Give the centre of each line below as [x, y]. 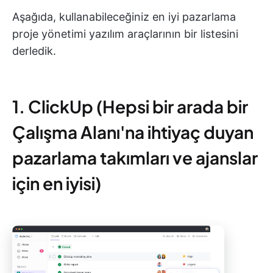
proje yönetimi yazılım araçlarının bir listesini [125, 34]
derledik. [34, 51]
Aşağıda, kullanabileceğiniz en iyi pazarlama [124, 17]
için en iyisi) [57, 183]
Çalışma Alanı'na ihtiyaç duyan [133, 132]
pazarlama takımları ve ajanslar [135, 158]
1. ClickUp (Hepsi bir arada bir [130, 106]
